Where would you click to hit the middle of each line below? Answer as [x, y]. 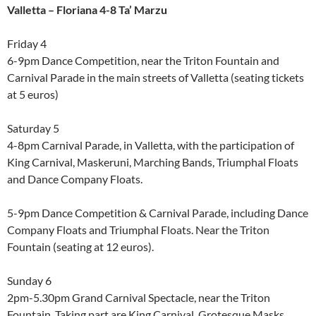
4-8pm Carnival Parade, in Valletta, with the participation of [151, 145]
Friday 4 [27, 44]
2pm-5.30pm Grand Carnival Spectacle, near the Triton [139, 298]
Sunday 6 [29, 281]
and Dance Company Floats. [75, 179]
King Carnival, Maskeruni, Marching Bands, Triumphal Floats [153, 162]
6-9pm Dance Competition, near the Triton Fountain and [143, 61]
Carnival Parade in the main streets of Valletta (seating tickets [156, 78]
